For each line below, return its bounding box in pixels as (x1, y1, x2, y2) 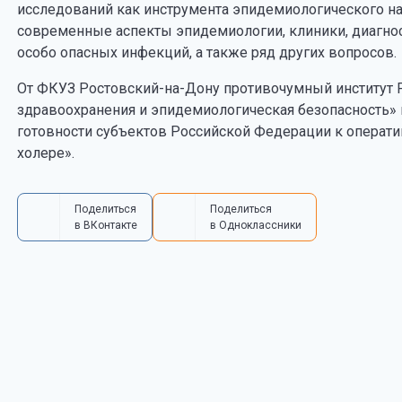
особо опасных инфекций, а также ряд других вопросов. (16, 44, 397, 61)
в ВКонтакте (74, 219, 137, 232)
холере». (16, 144, 74, 162)
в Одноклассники (209, 219, 301, 232)
